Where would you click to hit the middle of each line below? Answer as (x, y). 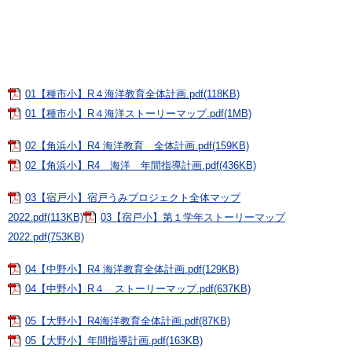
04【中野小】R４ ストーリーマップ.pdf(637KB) (138, 289)
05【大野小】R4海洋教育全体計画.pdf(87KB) (128, 321)
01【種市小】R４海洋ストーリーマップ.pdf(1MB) (138, 114)
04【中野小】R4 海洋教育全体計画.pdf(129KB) (132, 269)
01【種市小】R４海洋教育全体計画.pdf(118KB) (132, 94)
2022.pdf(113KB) (46, 217)
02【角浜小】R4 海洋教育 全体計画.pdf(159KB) (137, 146)
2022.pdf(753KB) (46, 237)
